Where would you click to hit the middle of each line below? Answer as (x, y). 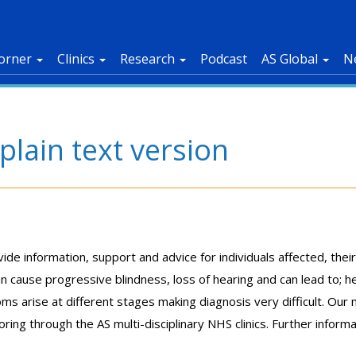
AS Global (291, 59)
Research (149, 59)
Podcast (224, 59)
